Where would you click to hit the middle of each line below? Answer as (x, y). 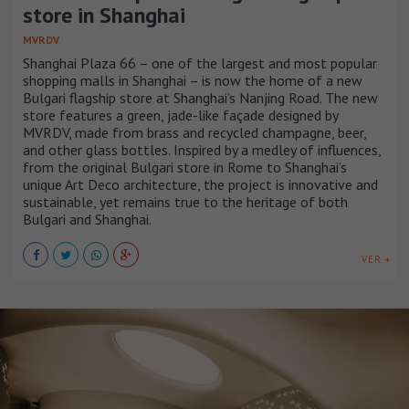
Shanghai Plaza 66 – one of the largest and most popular (200, 63)
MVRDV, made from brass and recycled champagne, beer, (194, 132)
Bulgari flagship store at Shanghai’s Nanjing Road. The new (200, 97)
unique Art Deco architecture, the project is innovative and (200, 184)
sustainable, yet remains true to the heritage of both (185, 201)
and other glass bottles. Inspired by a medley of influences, (202, 149)
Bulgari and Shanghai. (87, 219)
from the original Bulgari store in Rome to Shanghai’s (185, 167)
